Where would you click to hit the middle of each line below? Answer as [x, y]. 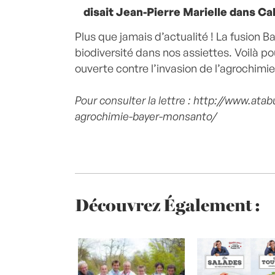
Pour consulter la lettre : [134, 100]
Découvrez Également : [168, 204]
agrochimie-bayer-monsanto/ [146, 116]
